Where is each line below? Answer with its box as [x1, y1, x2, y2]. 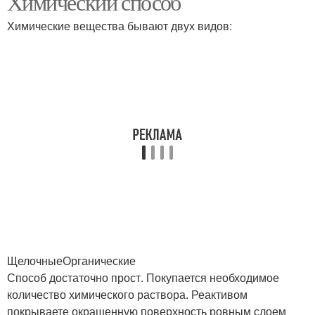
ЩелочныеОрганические [7, 252, 136, 269]
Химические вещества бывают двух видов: [7, 18, 232, 34]
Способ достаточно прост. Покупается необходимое [7, 269, 279, 285]
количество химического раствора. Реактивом [7, 286, 247, 302]
